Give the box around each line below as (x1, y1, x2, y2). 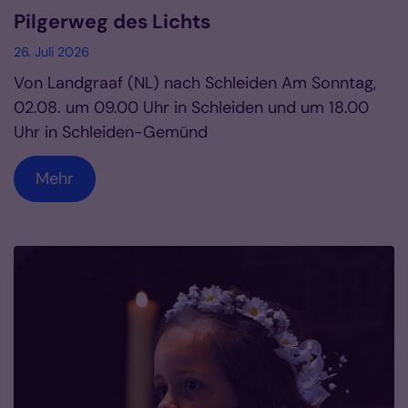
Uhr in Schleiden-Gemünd (14, 120, 208, 143)
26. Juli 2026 (14, 43, 89, 60)
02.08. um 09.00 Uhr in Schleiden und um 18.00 (14, 96, 369, 118)
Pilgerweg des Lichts (14, 8, 210, 35)
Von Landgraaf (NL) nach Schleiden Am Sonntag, (14, 71, 376, 94)
